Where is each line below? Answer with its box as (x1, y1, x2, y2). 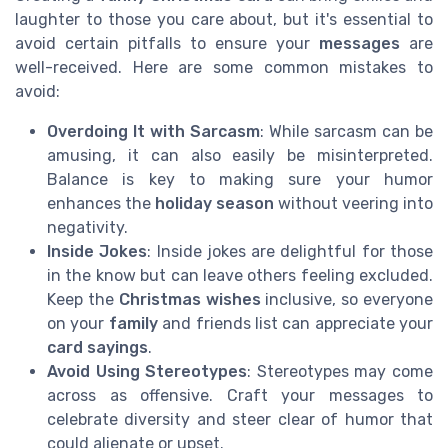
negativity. (47, 217, 128, 237)
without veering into (274, 193, 433, 213)
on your (47, 313, 109, 333)
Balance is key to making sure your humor (47, 169, 433, 189)
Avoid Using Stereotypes (47, 361, 248, 381)
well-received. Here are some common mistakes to (15, 57, 433, 77)
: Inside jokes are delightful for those (147, 241, 434, 261)
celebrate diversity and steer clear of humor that (47, 409, 433, 429)
